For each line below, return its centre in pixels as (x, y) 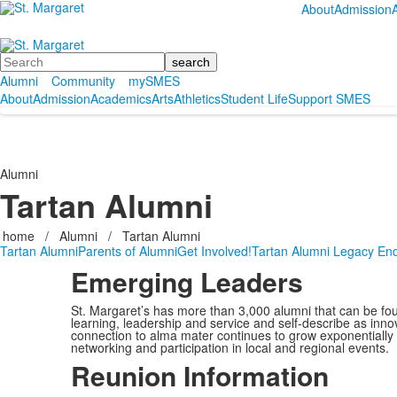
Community (83, 81)
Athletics (197, 99)
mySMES (154, 81)
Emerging (132, 282)
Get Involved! (214, 251)
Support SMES (329, 99)
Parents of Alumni (128, 251)
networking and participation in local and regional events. (230, 348)
